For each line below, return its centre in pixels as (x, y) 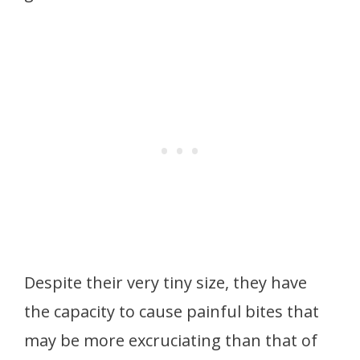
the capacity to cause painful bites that (172, 311)
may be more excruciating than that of (171, 340)
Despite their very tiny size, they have (166, 282)
